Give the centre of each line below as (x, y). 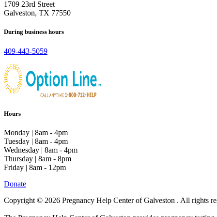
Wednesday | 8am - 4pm (41, 150)
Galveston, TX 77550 (37, 13)
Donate (15, 184)
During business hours (34, 32)
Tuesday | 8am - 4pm (36, 141)
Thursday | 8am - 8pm (38, 158)
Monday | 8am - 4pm (36, 132)
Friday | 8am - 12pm (35, 167)
